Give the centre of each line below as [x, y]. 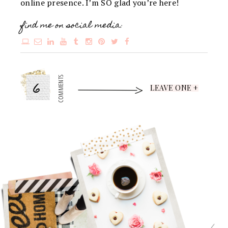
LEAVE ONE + [174, 88]
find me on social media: [72, 26]
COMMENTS [61, 89]
